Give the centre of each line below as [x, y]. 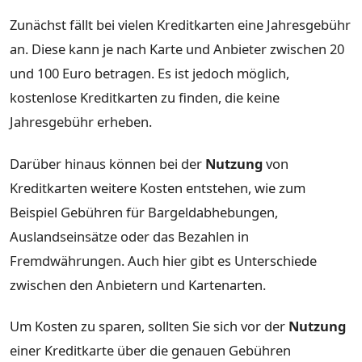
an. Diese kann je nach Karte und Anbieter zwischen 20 [177, 48]
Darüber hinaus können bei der [107, 163]
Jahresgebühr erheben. [81, 121]
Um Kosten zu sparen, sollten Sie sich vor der [149, 326]
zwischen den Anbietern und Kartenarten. [138, 284]
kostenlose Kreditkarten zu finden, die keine [145, 97]
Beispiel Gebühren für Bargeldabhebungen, [144, 212]
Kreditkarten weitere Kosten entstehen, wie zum [158, 187]
